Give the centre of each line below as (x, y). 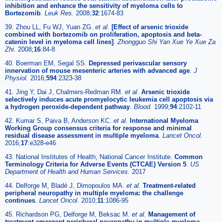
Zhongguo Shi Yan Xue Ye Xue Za (166, 42)
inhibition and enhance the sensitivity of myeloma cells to (94, 6)
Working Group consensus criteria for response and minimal (98, 128)
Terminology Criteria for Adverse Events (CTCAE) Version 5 (96, 165)
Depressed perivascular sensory (138, 63)
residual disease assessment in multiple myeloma (82, 136)
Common (189, 157)
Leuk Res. (60, 13)
